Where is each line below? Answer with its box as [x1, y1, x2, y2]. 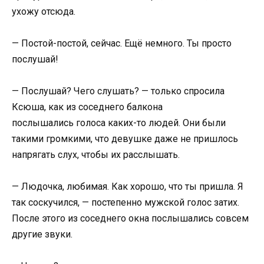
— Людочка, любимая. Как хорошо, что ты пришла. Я [12, 181, 243, 193]
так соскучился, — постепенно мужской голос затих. [12, 197, 239, 209]
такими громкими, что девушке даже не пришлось [12, 133, 238, 144]
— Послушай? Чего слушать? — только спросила [12, 85, 225, 97]
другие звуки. [12, 229, 72, 240]
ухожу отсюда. [12, 5, 75, 17]
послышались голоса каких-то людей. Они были [12, 117, 226, 128]
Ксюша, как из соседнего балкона [12, 101, 163, 113]
